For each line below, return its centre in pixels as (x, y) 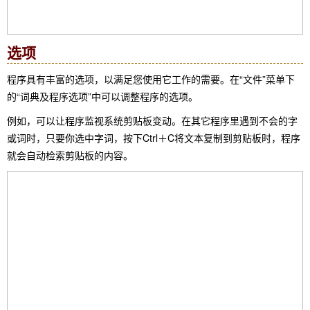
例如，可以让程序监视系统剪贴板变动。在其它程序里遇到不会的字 (152, 121)
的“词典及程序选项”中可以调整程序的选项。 (102, 97)
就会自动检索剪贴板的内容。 (70, 155)
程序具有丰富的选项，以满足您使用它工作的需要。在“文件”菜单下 (151, 79)
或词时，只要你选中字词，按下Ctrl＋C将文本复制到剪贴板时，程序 (154, 138)
